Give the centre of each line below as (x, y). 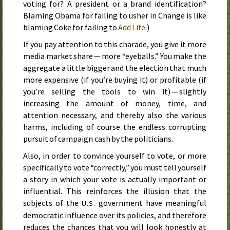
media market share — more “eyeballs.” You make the (115, 56)
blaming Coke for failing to (71, 27)
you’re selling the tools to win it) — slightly (115, 92)
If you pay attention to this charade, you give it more (115, 44)
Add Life (132, 27)
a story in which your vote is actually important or (115, 179)
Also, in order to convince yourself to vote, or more (115, 155)
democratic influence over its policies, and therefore (115, 215)
